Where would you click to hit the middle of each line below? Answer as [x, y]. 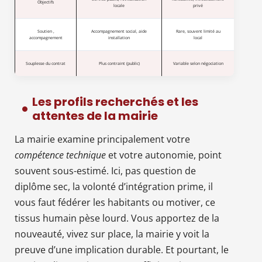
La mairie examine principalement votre [102, 139]
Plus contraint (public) [119, 63]
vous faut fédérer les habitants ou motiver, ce [115, 202]
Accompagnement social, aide [119, 31]
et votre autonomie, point [164, 155]
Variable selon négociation [198, 63]
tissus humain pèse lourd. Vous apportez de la [117, 218]
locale [119, 5]
